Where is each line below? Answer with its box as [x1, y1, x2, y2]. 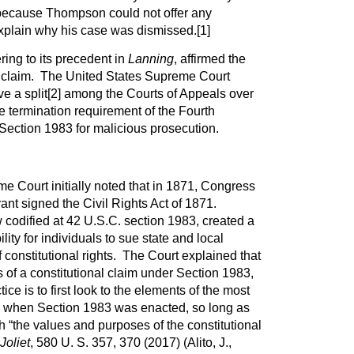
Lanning [127, 52, 174, 66]
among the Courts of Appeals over [60, 87, 254, 101]
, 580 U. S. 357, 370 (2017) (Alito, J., [29, 336, 232, 350]
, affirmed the [173, 52, 246, 66]
